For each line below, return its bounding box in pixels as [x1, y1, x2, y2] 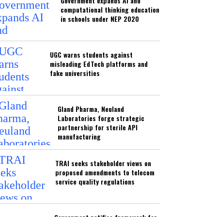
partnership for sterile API [57, 122, 138, 132]
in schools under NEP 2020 [60, 13, 139, 24]
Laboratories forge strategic [57, 112, 144, 123]
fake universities [50, 67, 100, 78]
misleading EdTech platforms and [50, 58, 148, 69]
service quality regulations [55, 176, 135, 186]
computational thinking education [60, 4, 159, 15]
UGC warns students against [50, 49, 133, 60]
